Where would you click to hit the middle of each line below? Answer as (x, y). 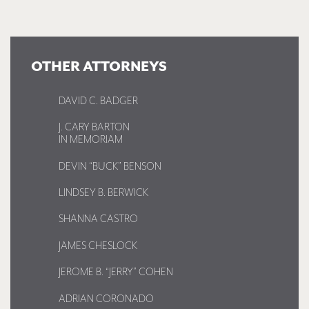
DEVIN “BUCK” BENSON (110, 166)
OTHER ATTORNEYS (99, 67)
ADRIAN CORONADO (106, 299)
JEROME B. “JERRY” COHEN (116, 272)
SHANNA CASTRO (98, 219)
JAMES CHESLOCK (98, 246)
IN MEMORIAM (91, 140)
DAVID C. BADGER (98, 101)
